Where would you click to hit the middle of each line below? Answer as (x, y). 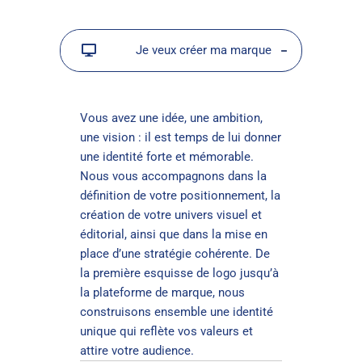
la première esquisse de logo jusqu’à (180, 274)
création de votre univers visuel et (171, 215)
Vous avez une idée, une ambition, (172, 118)
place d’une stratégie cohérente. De (175, 254)
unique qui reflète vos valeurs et (167, 332)
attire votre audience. (137, 351)
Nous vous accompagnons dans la (174, 177)
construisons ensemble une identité (177, 312)
